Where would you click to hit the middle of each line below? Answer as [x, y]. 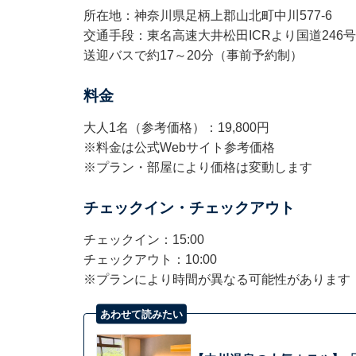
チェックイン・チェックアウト [189, 208]
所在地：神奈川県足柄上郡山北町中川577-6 [207, 16]
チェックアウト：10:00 [150, 260]
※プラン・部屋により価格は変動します [197, 168]
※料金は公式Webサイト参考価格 [179, 148]
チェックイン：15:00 [143, 240]
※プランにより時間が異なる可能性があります [217, 280]
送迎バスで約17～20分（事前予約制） [193, 56]
